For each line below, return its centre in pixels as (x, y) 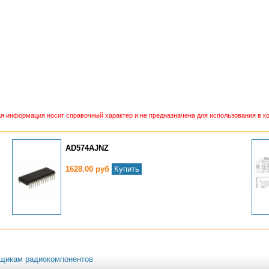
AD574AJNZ (87, 148)
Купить (127, 169)
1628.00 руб (89, 169)
